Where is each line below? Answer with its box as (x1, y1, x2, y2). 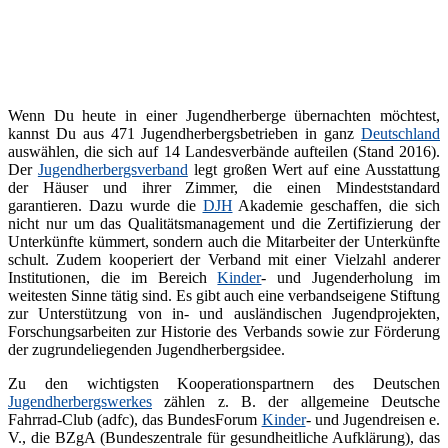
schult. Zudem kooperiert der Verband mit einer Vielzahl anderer (8, 250, 440, 268)
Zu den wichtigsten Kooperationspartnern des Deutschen (8, 374, 440, 392)
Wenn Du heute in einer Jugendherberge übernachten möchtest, (8, 106, 440, 124)
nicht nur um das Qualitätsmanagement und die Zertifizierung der (8, 214, 440, 232)
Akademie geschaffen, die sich (232, 196, 440, 214)
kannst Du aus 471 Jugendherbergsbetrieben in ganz (8, 124, 361, 142)
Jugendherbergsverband (37, 160, 188, 178)
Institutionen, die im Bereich (8, 268, 218, 286)
